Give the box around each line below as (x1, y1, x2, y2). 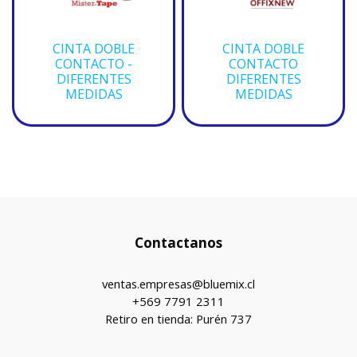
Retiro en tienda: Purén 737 (105, 311, 252, 327)
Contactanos (135, 233, 222, 252)
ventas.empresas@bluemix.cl (102, 276, 255, 292)
